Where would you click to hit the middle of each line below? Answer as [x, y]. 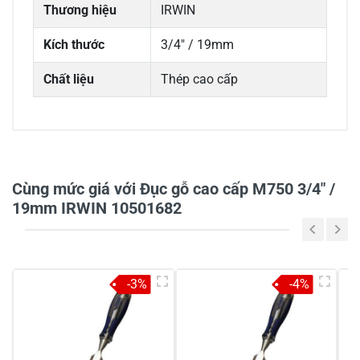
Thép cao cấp [199, 80]
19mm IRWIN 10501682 [97, 209]
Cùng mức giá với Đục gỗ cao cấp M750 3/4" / [174, 189]
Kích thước [74, 45]
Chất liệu [69, 80]
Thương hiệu [80, 10]
